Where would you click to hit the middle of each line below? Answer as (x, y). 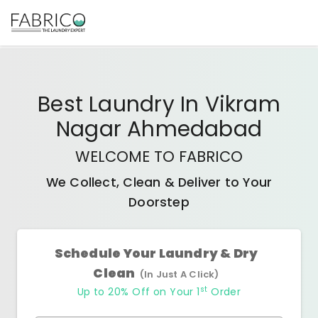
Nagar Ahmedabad (159, 129)
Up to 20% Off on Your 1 (138, 292)
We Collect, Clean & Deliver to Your (159, 182)
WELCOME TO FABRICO (159, 157)
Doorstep (159, 202)
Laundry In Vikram (185, 104)
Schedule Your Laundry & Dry (156, 253)
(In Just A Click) (179, 274)
